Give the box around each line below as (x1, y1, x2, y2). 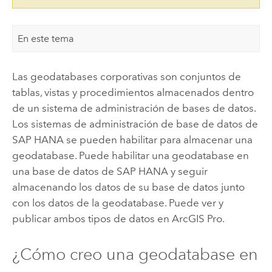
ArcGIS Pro (171, 212, 222, 225)
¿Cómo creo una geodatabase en (12, 243, 258, 264)
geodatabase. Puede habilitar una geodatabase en (12, 149, 249, 161)
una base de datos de (12, 165, 117, 177)
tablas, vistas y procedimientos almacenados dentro (12, 86, 254, 98)
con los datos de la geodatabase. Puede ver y (12, 196, 223, 209)
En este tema (18, 32, 75, 44)
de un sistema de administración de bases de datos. (12, 101, 256, 114)
